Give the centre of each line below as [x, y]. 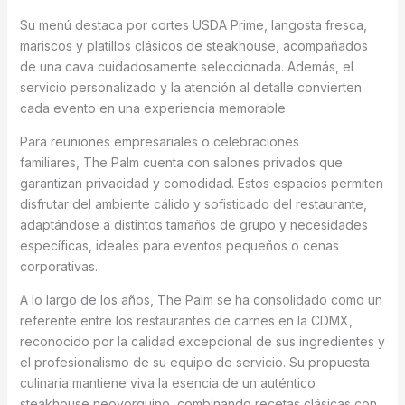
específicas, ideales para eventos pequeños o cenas [179, 246]
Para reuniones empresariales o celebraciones [159, 142]
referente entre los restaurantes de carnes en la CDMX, [186, 321]
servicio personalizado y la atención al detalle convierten [190, 88]
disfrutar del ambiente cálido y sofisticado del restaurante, [193, 204]
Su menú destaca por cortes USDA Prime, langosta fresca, [193, 25]
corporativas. [60, 267]
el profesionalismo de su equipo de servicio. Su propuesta [194, 363]
